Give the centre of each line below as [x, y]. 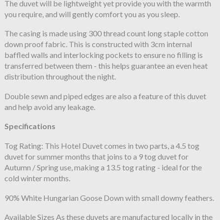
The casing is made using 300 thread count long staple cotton [106, 33]
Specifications [30, 126]
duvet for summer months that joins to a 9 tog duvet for [96, 157]
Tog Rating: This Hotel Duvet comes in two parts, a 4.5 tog [102, 146]
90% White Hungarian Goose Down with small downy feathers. [109, 197]
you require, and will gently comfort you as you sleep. [92, 14]
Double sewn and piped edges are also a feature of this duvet [105, 96]
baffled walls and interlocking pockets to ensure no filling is [103, 55]
